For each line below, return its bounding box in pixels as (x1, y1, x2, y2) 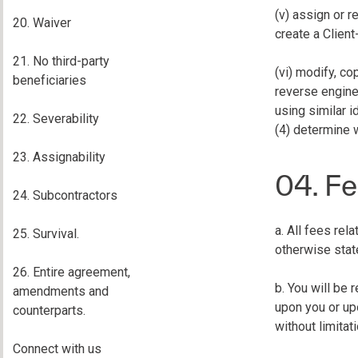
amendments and (13, 284, 109, 299)
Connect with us (13, 341, 101, 356)
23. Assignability (13, 149, 105, 165)
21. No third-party (13, 54, 109, 69)
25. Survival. (13, 226, 79, 241)
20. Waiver (13, 15, 71, 30)
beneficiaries (13, 73, 86, 88)
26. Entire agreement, (13, 265, 130, 280)
